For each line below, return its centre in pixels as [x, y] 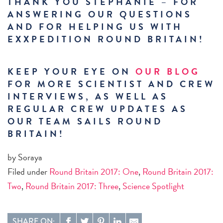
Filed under [28, 171]
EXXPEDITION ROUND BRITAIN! [106, 39]
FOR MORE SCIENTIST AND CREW [111, 84]
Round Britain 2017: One [94, 171]
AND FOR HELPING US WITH [95, 27]
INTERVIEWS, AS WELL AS [88, 96]
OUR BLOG [168, 71]
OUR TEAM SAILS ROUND [85, 121]
